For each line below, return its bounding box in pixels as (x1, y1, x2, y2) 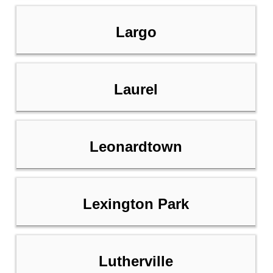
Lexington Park (83, 196, 189, 213)
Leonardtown (90, 138, 182, 155)
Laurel (114, 81, 158, 98)
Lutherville (99, 253, 173, 270)
